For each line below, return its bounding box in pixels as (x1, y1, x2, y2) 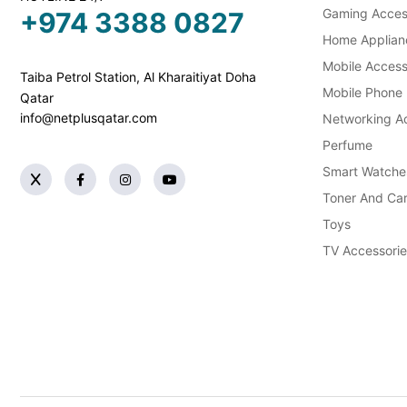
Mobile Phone (322, 84, 402, 100)
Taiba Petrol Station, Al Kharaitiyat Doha (20, 69, 256, 84)
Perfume (322, 136, 372, 153)
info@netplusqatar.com (20, 110, 157, 125)
